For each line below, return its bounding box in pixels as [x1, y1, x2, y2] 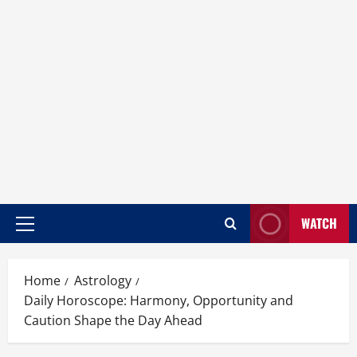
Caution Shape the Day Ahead [24, 312, 202, 329]
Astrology [74, 272, 131, 289]
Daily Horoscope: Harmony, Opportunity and [24, 292, 293, 309]
